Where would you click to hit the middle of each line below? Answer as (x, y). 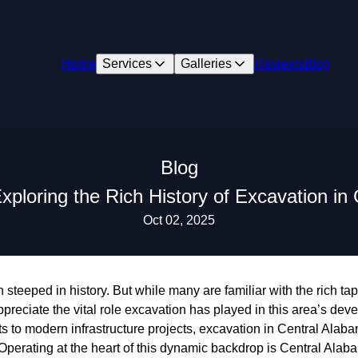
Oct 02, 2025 (179, 220)
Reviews (278, 64)
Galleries (206, 64)
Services (127, 64)
